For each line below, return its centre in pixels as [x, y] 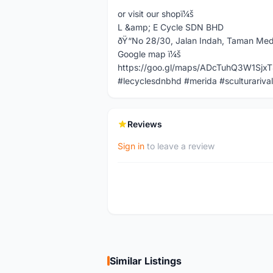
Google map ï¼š [149, 54]
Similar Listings [146, 261]
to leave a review [179, 146]
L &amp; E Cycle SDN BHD [171, 27]
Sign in [131, 146]
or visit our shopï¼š [156, 14]
